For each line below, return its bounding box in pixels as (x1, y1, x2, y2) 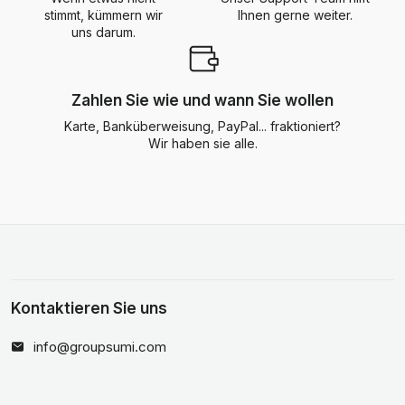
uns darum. (71, 24, 136, 40)
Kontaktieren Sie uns (11, 299, 167, 317)
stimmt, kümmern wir (43, 7, 163, 23)
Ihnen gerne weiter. (237, 7, 353, 23)
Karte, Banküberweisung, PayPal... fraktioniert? (64, 118, 341, 134)
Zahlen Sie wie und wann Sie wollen (71, 91, 334, 109)
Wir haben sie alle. (147, 136, 258, 151)
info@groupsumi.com (33, 338, 166, 355)
